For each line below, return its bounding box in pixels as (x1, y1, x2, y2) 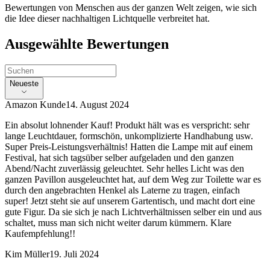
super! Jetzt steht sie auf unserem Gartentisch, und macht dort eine (5, 196, 255, 207)
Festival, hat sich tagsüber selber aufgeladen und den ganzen (5, 152, 234, 163)
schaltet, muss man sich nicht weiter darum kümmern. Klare (5, 218, 231, 228)
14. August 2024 (66, 99, 129, 110)
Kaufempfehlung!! (5, 228, 75, 239)
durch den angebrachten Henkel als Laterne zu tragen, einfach (5, 185, 240, 196)
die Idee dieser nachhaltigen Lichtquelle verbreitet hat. (5, 13, 210, 24)
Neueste (10, 78, 39, 88)
